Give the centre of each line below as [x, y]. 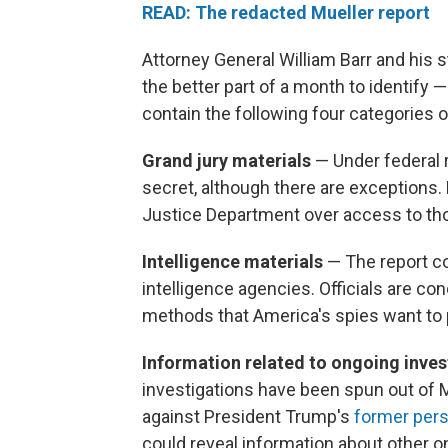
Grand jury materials [228, 160]
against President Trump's [248, 416]
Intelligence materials [234, 261]
